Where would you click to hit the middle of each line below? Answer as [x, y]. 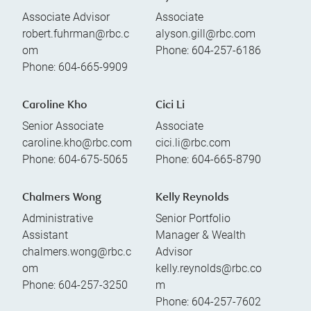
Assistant [45, 235]
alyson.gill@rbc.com [205, 33]
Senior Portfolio [193, 218]
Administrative [58, 218]
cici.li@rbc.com [193, 142]
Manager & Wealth [201, 235]
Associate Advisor [66, 17]
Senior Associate [63, 126]
